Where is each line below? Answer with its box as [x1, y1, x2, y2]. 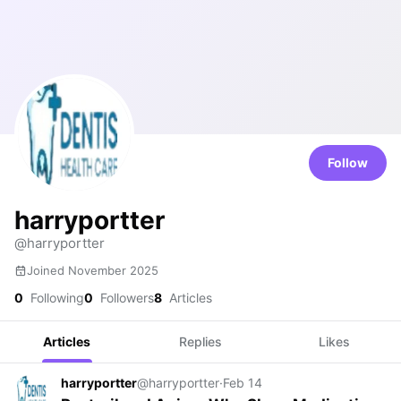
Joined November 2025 [27, 263, 158, 277]
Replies [178, 334, 222, 349]
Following [27, 290, 84, 305]
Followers [97, 290, 154, 305]
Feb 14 [223, 375, 262, 390]
